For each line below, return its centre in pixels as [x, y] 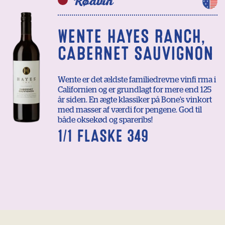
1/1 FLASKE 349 [103, 136]
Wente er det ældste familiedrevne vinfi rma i [137, 80]
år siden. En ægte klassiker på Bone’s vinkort [135, 100]
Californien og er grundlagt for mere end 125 [135, 90]
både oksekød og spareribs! [105, 120]
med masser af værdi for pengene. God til [130, 110]
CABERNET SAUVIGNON [136, 54]
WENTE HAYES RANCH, [132, 37]
